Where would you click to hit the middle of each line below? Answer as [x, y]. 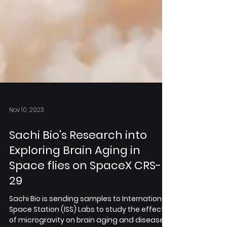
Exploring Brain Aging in [75, 182]
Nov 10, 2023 [27, 142]
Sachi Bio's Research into [78, 167]
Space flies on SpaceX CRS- [85, 197]
